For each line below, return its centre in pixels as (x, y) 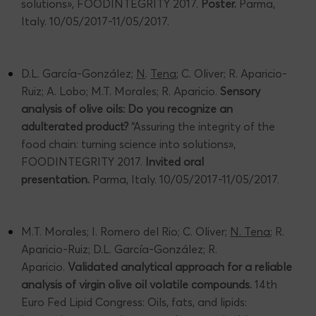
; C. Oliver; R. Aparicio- (232, 73)
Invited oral (175, 161)
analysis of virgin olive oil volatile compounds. (136, 284)
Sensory (240, 91)
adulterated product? (75, 126)
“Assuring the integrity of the (202, 126)
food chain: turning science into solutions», (128, 144)
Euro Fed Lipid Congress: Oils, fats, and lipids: (134, 302)
